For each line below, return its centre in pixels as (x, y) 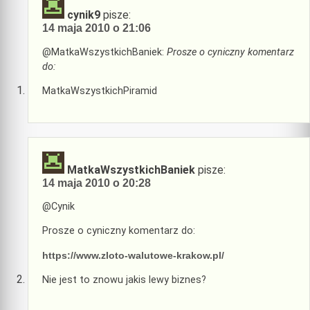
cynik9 (84, 15)
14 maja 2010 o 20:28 (97, 183)
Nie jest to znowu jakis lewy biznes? (124, 280)
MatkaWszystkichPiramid (100, 91)
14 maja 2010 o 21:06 (97, 28)
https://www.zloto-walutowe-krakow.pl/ (133, 255)
